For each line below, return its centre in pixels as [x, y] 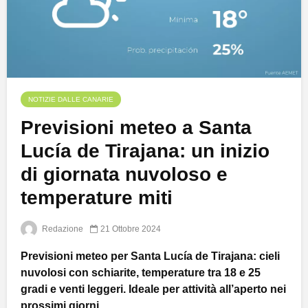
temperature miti [97, 198]
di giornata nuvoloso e [124, 175]
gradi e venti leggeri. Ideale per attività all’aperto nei [153, 289]
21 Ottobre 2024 [131, 229]
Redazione [62, 229]
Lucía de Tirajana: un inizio [145, 151]
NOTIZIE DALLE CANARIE [71, 100]
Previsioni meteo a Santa [136, 128]
